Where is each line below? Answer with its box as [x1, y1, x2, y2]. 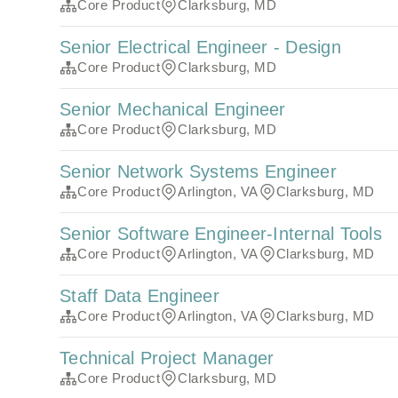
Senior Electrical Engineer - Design [60, 37, 341, 58]
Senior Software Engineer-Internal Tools [60, 224, 382, 244]
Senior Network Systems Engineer [60, 162, 337, 182]
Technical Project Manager [60, 348, 275, 369]
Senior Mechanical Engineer [60, 99, 286, 120]
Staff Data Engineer [60, 286, 219, 306]
